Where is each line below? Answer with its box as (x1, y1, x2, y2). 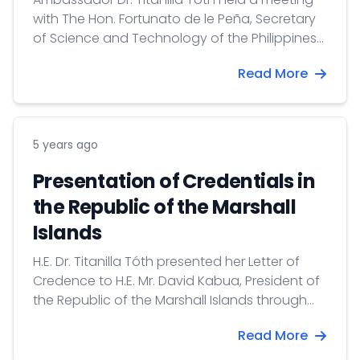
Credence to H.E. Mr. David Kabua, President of (33, 272, 320, 290)
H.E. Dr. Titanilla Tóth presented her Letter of (33, 252, 300, 271)
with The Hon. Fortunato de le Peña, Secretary (33, 10, 316, 28)
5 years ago (33, 137, 98, 153)
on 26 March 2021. (33, 48, 142, 67)
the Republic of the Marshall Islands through (33, 291, 307, 309)
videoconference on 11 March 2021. (33, 310, 246, 329)
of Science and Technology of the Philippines (33, 29, 317, 47)
